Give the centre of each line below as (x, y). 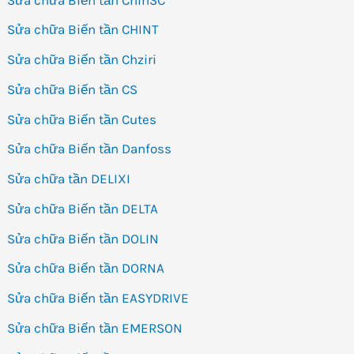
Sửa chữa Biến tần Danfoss (90, 149)
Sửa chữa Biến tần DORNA (86, 268)
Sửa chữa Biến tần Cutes (82, 119)
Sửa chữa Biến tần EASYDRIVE (98, 298)
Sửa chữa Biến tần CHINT (83, 30)
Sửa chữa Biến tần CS (73, 89)
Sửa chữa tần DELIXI (69, 179)
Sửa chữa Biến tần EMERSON (95, 328)
